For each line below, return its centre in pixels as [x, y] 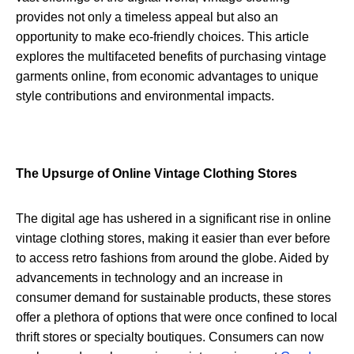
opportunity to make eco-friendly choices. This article [162, 37]
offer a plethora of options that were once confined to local [177, 318]
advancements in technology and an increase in [149, 278]
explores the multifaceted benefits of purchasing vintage [171, 57]
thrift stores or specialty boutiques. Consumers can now [170, 337]
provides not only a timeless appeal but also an [147, 17]
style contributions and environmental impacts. [145, 96]
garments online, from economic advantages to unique [167, 77]
